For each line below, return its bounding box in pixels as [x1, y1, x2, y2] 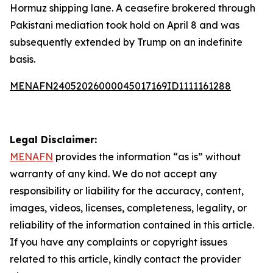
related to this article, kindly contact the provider [10, 253, 241, 265]
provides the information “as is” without [53, 151, 241, 163]
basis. [10, 53, 35, 65]
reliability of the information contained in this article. [10, 219, 254, 231]
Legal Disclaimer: [10, 133, 97, 146]
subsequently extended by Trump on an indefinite [10, 36, 243, 48]
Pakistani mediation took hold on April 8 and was [10, 19, 239, 31]
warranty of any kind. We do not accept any [10, 168, 217, 180]
